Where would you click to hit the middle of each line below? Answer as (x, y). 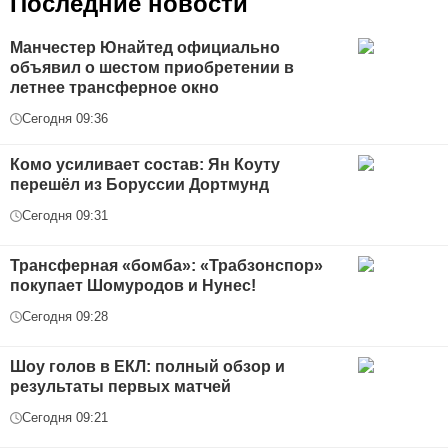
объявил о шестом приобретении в (152, 68)
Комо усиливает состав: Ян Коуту (145, 165)
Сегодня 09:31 (65, 216)
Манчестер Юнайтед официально (145, 48)
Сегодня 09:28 (65, 317)
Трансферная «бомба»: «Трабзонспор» (166, 266)
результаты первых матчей (120, 387)
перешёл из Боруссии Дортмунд (139, 185)
